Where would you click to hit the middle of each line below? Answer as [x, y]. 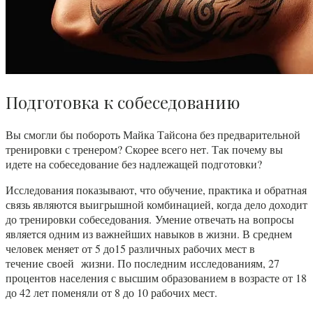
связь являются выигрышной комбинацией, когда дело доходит [156, 205]
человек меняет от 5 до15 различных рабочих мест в [130, 249]
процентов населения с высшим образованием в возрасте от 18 [156, 278]
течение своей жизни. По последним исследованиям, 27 [143, 263]
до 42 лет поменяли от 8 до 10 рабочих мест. [111, 293]
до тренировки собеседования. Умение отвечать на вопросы [150, 219]
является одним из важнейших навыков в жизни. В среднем [149, 234]
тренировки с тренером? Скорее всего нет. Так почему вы [144, 150]
